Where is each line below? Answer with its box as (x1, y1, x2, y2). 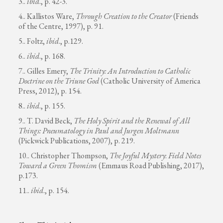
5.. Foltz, (18, 35, 47, 46)
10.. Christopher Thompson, (18, 150, 110, 161)
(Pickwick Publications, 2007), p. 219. (18, 135, 135, 146)
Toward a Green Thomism (18, 160, 98, 171)
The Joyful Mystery (110, 150, 166, 161)
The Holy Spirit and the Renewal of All (74, 115, 191, 126)
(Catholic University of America (99, 75, 201, 86)
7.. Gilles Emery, (18, 65, 70, 76)
